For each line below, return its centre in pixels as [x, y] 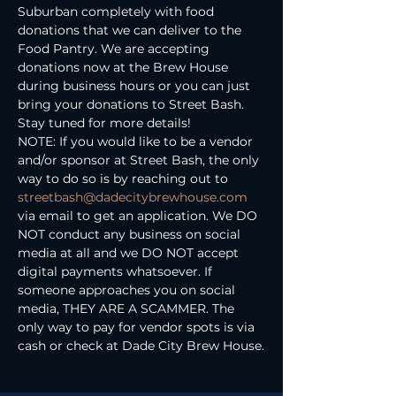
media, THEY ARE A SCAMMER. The [128, 308]
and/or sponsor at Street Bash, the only [140, 160]
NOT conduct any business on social [131, 234]
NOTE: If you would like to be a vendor [137, 141]
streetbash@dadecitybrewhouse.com [133, 197]
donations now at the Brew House [125, 67]
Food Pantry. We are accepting [115, 49]
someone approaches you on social [128, 290]
